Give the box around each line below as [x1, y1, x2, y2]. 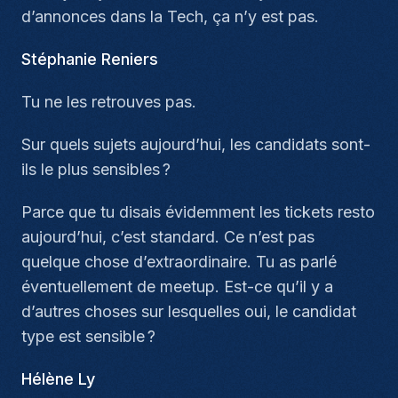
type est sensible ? [21, 327, 155, 346]
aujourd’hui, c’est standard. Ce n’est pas [21, 227, 314, 246]
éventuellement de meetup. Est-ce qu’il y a [21, 277, 333, 296]
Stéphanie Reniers [21, 50, 158, 68]
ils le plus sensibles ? [21, 160, 171, 179]
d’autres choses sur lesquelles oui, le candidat [21, 302, 356, 321]
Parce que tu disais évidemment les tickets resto [21, 203, 375, 221]
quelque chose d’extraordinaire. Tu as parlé [21, 252, 337, 271]
